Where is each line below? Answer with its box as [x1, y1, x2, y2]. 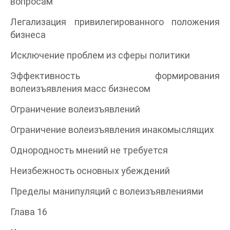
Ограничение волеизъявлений [10, 103, 140, 114]
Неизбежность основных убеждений [10, 165, 170, 176]
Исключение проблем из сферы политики [10, 49, 190, 61]
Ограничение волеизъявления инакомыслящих [10, 124, 214, 135]
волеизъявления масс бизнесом [10, 83, 150, 94]
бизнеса [10, 29, 46, 40]
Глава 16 [10, 206, 47, 217]
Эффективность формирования [10, 70, 220, 81]
